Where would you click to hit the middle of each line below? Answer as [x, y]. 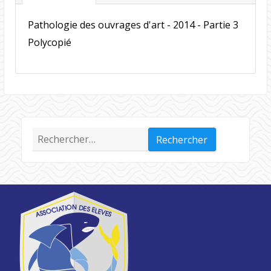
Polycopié [49, 43]
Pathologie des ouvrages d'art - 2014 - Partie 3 [133, 25]
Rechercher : [60, 136]
